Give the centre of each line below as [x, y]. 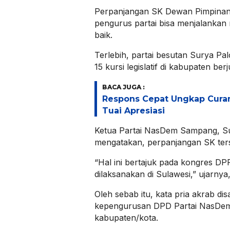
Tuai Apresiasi [133, 111]
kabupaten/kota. [126, 218]
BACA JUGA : [123, 87]
